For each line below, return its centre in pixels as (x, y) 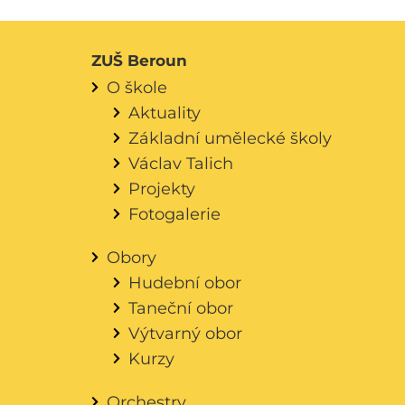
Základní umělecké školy (230, 138)
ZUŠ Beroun (139, 61)
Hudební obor (184, 283)
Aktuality (164, 113)
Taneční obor (180, 308)
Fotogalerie (174, 214)
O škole (137, 87)
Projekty (161, 188)
